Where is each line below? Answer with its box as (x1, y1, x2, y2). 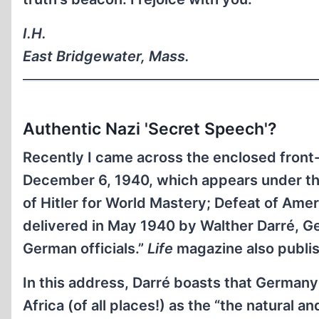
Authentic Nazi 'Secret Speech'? (23, 119, 277, 140)
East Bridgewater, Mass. (23, 47, 189, 65)
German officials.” (23, 240, 147, 258)
